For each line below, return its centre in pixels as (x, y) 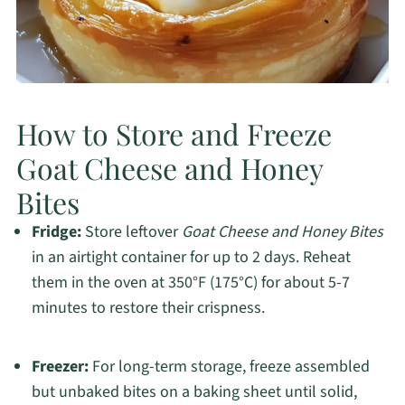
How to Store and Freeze (174, 134)
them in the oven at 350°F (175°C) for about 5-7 (190, 283)
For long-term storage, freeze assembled (229, 367)
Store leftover (131, 232)
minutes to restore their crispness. (148, 308)
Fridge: (56, 232)
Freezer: (60, 367)
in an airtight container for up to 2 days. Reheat (191, 258)
